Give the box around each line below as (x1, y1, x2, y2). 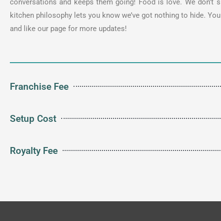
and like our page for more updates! (10, 24, 127, 33)
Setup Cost (10, 112, 56, 124)
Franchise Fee (10, 80, 69, 92)
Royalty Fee (10, 145, 58, 156)
